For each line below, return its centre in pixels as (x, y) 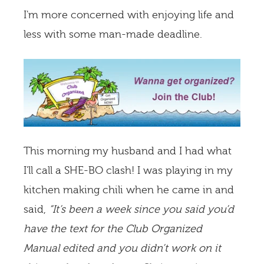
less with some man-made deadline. (114, 34)
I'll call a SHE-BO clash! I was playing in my (128, 171)
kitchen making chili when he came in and (129, 190)
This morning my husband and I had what (128, 151)
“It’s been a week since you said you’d (141, 209)
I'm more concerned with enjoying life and (129, 15)
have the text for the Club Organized (113, 229)
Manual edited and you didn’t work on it (122, 248)
